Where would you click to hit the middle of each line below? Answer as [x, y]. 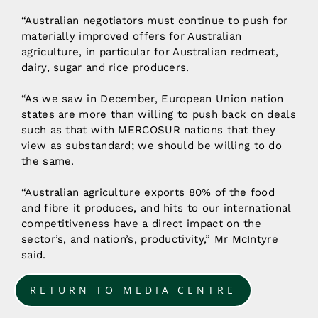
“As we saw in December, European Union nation [153, 99]
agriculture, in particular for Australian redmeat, [150, 52]
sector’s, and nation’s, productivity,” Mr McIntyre [150, 240]
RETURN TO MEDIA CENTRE [133, 290]
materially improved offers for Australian [132, 37]
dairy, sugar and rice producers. [105, 68]
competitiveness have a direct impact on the [141, 224]
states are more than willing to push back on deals [159, 115]
